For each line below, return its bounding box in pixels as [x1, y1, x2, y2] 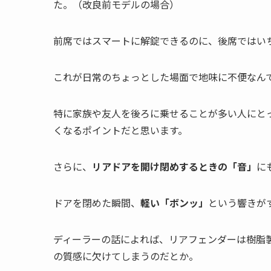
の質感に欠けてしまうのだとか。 [53, 248, 198, 263]
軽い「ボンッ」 [140, 195, 208, 210]
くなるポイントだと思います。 [53, 122, 188, 137]
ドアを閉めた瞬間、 [53, 195, 140, 210]
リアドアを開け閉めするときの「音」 [92, 158, 256, 174]
